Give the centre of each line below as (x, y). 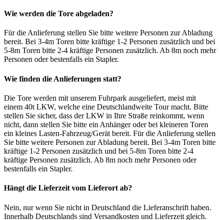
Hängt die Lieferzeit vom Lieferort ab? (68, 188)
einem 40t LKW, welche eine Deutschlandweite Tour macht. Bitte (106, 107)
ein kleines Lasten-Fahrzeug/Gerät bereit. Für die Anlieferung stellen (110, 134)
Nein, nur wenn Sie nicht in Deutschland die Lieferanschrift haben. (108, 207)
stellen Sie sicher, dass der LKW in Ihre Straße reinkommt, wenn (104, 116)
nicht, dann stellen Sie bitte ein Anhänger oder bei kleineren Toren (106, 125)
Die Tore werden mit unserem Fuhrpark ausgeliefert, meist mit (100, 98)
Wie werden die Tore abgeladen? (59, 14)
